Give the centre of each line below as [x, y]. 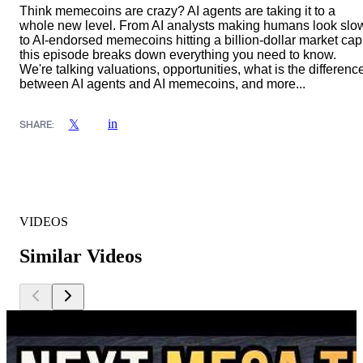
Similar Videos [81, 256]
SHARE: [37, 124]
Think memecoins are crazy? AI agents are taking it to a [177, 11]
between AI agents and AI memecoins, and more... [162, 84]
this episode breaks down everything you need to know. [178, 55]
